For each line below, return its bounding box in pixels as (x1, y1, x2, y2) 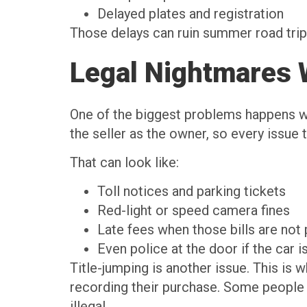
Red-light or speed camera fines (97, 202, 297, 219)
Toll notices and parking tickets (97, 183, 293, 200)
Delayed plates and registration (97, 5, 291, 23)
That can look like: (70, 154, 179, 171)
